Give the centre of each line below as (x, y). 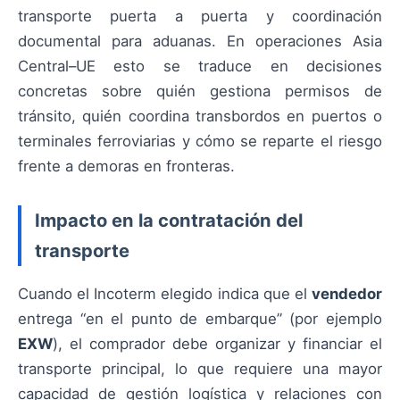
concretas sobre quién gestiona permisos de (200, 91)
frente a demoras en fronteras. (126, 166)
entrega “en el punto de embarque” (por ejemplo (200, 319)
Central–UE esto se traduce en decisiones (200, 66)
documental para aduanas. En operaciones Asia (200, 41)
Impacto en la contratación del (169, 221)
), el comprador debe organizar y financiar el (217, 344)
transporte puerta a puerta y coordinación (200, 16)
